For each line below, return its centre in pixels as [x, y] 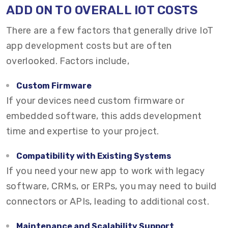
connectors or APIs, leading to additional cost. [108, 202]
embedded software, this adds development [104, 116]
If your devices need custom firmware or [95, 101]
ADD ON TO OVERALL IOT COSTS [102, 10]
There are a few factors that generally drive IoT [110, 31]
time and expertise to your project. [83, 131]
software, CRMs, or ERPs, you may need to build [111, 186]
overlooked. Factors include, [68, 61]
